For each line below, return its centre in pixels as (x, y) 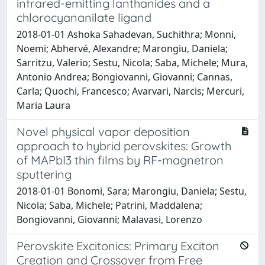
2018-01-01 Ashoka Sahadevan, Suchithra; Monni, (126, 34)
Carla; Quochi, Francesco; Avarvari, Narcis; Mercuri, (130, 91)
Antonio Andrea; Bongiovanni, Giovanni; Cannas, (125, 77)
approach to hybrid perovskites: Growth (124, 146)
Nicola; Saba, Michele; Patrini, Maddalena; (109, 205)
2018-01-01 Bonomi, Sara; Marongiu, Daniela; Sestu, (132, 191)
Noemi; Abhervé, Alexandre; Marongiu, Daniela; (122, 48)
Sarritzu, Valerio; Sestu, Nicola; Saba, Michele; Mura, (132, 62)
